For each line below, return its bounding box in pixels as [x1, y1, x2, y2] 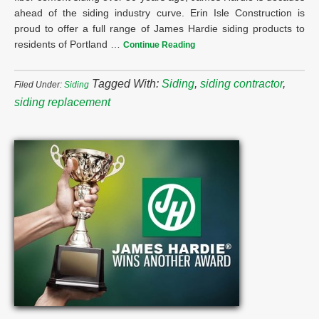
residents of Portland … [14, 38, 123, 50]
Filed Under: [14, 80, 64, 90]
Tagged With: [92, 78, 162, 90]
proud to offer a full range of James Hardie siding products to [14, 23, 305, 34]
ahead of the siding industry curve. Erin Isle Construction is [14, 7, 305, 19]
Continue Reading [123, 40, 195, 50]
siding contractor [200, 78, 283, 90]
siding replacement [14, 96, 110, 108]
